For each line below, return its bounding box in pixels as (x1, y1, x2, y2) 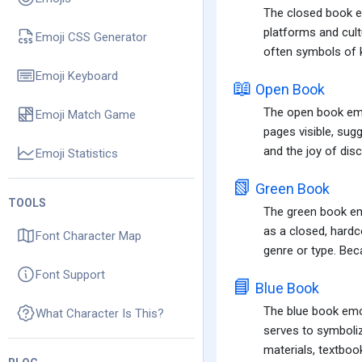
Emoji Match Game (36, 107, 136, 122)
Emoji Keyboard (36, 68, 118, 83)
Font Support (36, 267, 105, 282)
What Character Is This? (36, 305, 164, 321)
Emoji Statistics (36, 145, 118, 161)
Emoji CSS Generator (36, 29, 147, 44)
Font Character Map (36, 228, 141, 243)
